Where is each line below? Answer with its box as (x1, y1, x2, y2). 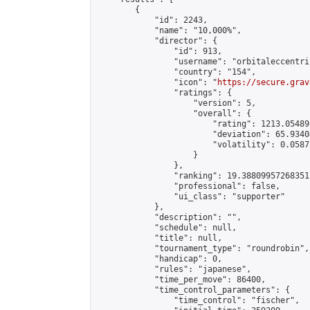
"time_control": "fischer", (96, 295, 300, 305)
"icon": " (96, 77, 217, 87)
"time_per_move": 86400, (96, 275, 266, 284)
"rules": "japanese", (96, 264, 251, 274)
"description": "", (96, 212, 241, 222)
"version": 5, (96, 98, 256, 108)
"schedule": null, (96, 223, 237, 232)
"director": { (96, 36, 217, 46)
